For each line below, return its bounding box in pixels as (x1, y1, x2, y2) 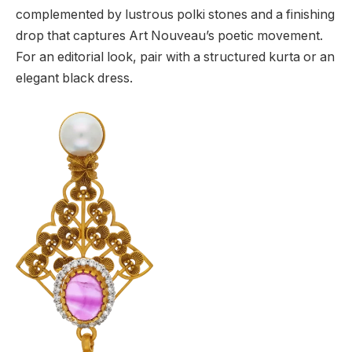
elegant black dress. (16, 70, 133, 86)
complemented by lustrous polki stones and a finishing (16, 6, 335, 22)
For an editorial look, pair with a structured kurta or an (16, 49, 335, 64)
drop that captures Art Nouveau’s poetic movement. (16, 27, 323, 43)
